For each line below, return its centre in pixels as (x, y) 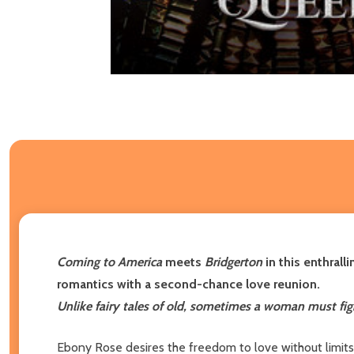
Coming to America (109, 262)
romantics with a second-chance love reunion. (188, 284)
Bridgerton (235, 262)
